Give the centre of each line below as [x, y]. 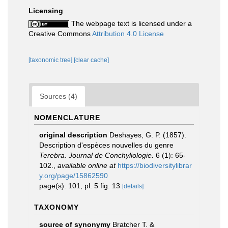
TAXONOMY [56, 207]
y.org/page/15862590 [74, 176]
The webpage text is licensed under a [131, 23]
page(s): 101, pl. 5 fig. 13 [81, 186]
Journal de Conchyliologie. [111, 155]
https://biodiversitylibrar [155, 165]
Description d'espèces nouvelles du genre [106, 145]
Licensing [46, 11]
